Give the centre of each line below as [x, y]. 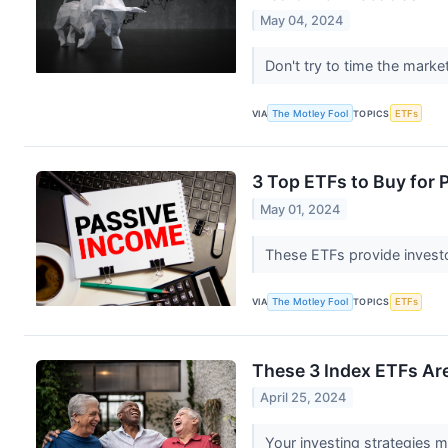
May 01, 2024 [300, 209]
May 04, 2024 [302, 21]
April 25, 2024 [303, 398]
